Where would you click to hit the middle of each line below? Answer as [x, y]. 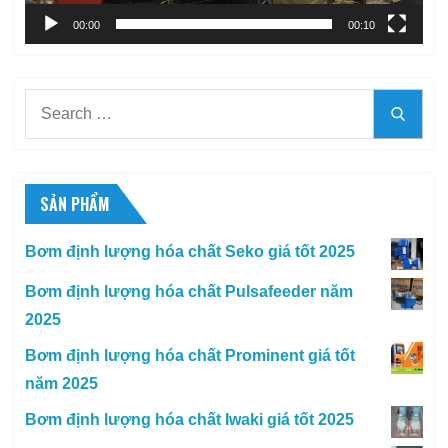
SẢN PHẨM [74, 203]
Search [49, 101]
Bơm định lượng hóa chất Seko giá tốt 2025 [190, 251]
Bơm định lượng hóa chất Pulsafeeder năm [189, 291]
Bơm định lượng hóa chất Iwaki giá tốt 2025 [189, 419]
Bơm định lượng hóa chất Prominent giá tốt [190, 355]
